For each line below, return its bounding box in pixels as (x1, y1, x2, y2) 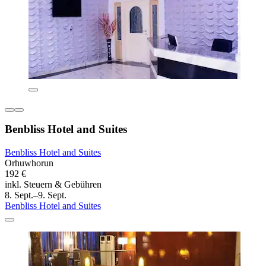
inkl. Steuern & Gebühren (5, 179, 102, 189)
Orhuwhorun (5, 157, 53, 168)
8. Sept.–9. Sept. (5, 189, 66, 200)
